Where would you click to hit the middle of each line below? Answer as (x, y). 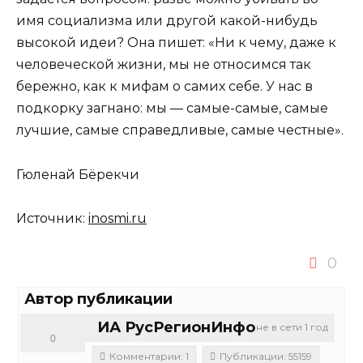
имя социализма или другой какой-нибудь (167, 21)
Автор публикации (98, 299)
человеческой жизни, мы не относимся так (164, 65)
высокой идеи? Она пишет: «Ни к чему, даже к (176, 43)
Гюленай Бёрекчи (78, 174)
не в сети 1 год (292, 327)
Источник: (52, 218)
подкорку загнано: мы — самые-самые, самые (172, 109)
